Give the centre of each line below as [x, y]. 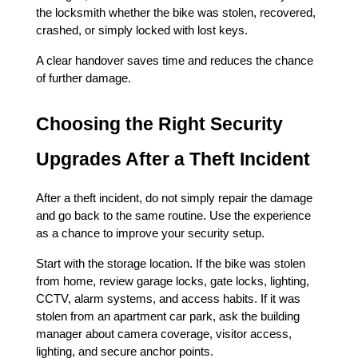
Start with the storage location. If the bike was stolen [171, 264]
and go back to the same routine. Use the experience [173, 216]
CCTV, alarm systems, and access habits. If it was [168, 299]
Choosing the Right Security [159, 124]
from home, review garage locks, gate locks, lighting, [173, 281]
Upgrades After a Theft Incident [173, 159]
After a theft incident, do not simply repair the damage [174, 198]
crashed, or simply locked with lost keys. [142, 30]
